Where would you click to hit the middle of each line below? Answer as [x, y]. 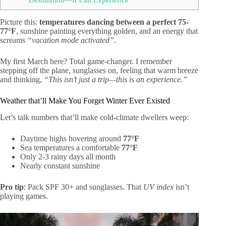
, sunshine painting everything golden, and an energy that [107, 31]
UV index [158, 187]
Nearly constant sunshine [60, 166]
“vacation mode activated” [71, 40]
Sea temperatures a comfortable [71, 148]
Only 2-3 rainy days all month [68, 157]
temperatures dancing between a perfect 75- [114, 22]
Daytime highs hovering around [72, 139]
